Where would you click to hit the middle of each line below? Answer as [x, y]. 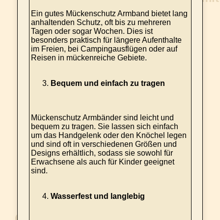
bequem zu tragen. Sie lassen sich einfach [104, 126]
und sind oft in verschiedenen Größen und [104, 144]
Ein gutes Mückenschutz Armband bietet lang [109, 14]
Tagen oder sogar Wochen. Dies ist [92, 31]
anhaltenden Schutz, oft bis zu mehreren [101, 22]
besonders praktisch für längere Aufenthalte [106, 40]
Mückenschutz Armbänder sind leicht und [102, 118]
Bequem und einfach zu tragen [108, 83]
